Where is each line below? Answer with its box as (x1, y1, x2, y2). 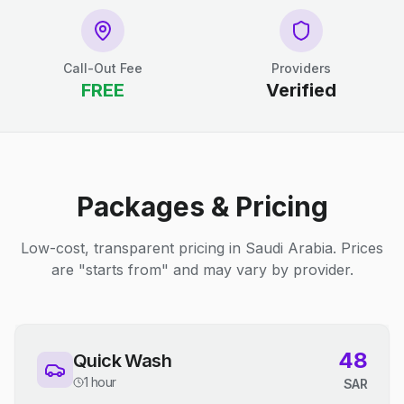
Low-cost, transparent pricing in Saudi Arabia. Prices (21, 239, 383, 257)
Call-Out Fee (63, 60, 142, 76)
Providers (271, 60, 331, 76)
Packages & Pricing (76, 190, 328, 223)
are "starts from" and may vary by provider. (50, 261, 353, 279)
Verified (266, 79, 336, 101)
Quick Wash (73, 350, 171, 372)
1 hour (84, 374, 116, 390)
